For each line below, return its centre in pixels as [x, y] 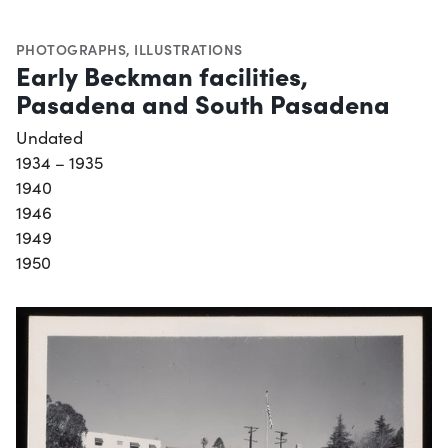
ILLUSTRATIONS [188, 49]
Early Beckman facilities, [162, 75]
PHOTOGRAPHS [71, 49]
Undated [49, 138]
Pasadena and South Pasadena [203, 103]
